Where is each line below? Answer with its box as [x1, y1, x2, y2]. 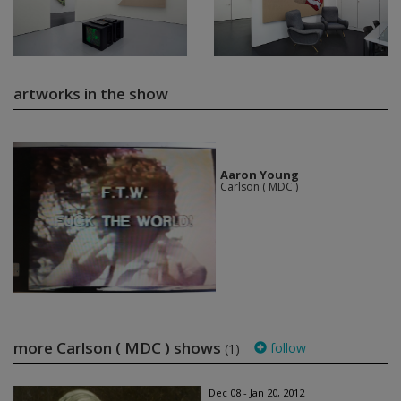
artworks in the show [13, 83, 168, 104]
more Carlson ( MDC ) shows [13, 337, 225, 359]
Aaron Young [219, 166, 299, 183]
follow [267, 339, 306, 357]
